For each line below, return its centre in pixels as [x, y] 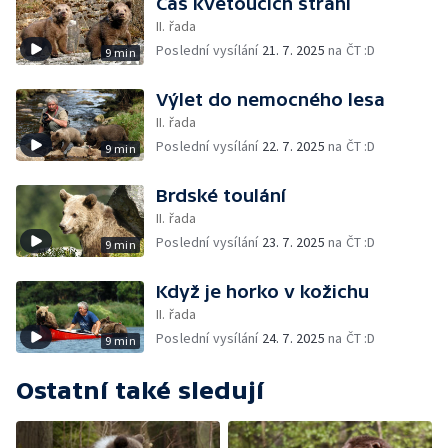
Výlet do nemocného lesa [270, 99]
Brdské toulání [221, 195]
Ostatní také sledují [140, 390]
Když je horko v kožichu [262, 291]
